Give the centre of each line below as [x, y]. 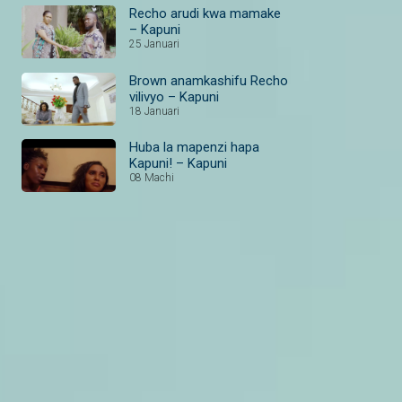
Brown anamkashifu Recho [209, 80]
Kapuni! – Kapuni [178, 163]
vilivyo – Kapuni [174, 96]
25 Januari [154, 44]
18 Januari [154, 111]
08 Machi [152, 177]
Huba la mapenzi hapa [194, 147]
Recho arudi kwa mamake [205, 14]
